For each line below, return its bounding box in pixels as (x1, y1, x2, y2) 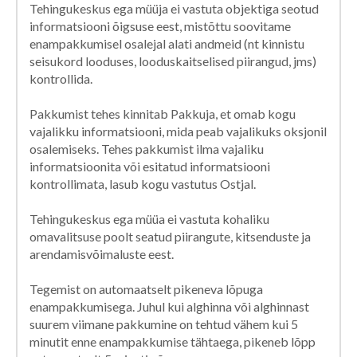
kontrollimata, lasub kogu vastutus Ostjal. (29, 175, 256, 191)
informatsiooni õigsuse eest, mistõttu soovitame (29, 18, 291, 33)
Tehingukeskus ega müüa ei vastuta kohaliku (29, 210, 269, 226)
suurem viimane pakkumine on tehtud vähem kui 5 (29, 316, 298, 331)
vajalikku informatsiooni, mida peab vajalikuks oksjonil (29, 123, 327, 139)
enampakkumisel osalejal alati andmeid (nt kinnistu (29, 35, 304, 51)
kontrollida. (29, 70, 92, 86)
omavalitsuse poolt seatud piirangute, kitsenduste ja (29, 228, 311, 244)
